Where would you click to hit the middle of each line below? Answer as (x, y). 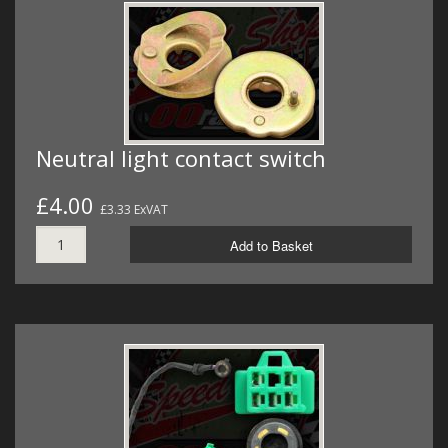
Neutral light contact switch (181, 157)
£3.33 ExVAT (134, 209)
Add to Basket (271, 245)
